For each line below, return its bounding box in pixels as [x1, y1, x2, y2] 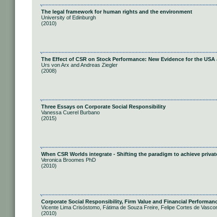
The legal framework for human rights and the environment [41, 9, 192, 15]
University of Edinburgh [41, 15, 96, 20]
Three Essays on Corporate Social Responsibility [41, 104, 166, 109]
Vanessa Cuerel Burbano [41, 109, 100, 115]
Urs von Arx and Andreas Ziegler [41, 62, 118, 68]
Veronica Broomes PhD [41, 157, 96, 163]
